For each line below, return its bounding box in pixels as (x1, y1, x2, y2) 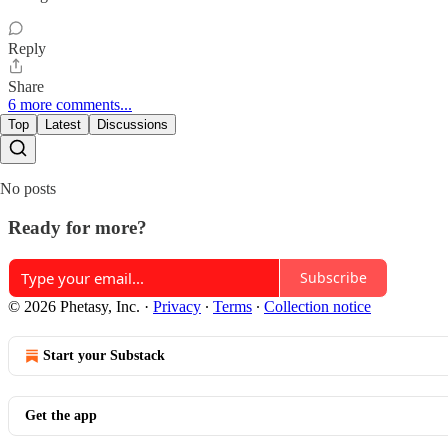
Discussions (97, 117, 168, 133)
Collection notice (264, 297, 371, 315)
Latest (45, 117, 81, 133)
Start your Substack (43, 347, 165, 363)
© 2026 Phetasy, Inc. (8, 297, 140, 315)
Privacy (153, 297, 201, 315)
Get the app (25, 407, 97, 423)
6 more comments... (8, 96, 132, 114)
